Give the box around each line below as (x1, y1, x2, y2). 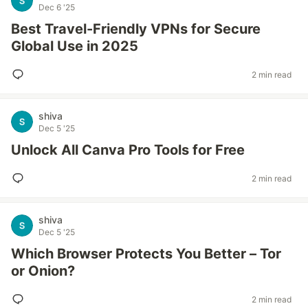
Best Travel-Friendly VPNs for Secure (11, 21, 261, 37)
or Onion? (11, 263, 75, 279)
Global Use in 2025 (11, 38, 138, 54)
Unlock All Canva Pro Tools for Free (11, 142, 245, 158)
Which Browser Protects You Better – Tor (11, 245, 281, 262)
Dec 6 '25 (38, 2, 75, 12)
